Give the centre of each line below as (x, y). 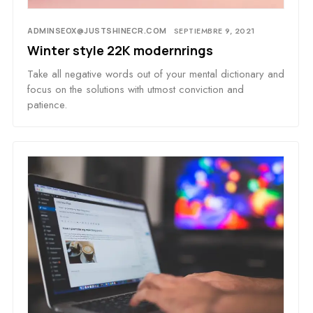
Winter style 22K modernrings (120, 51)
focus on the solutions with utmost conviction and (136, 90)
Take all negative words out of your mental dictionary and (156, 74)
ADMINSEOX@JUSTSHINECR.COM (97, 31)
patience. (47, 105)
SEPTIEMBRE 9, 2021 (214, 31)
